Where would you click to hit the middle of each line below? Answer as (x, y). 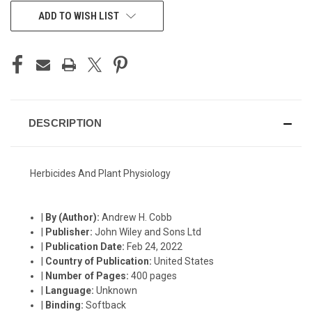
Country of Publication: (100, 261)
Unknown (117, 290)
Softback (106, 305)
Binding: (66, 305)
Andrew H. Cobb (137, 217)
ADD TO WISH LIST (78, 16)
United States (184, 261)
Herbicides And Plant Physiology (100, 173)
